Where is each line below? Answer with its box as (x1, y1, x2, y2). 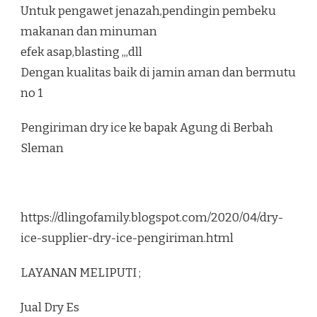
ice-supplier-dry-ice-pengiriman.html (21, 231, 234, 246)
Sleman (21, 141, 64, 156)
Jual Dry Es (21, 300, 79, 316)
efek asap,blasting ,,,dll (21, 45, 142, 60)
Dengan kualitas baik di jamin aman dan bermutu (21, 65, 296, 81)
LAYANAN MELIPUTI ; (21, 265, 141, 281)
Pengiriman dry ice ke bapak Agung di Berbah (21, 120, 273, 136)
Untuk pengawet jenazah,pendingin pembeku (21, 4, 276, 19)
